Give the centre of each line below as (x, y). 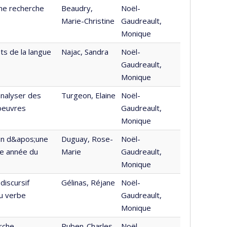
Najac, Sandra (85, 52)
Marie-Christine (88, 21)
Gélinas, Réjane (88, 182)
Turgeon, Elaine (88, 95)
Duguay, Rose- (87, 139)
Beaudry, (77, 8)
